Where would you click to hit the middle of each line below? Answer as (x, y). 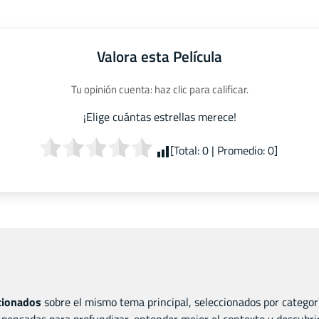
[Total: (186, 151)
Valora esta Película (159, 56)
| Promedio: (238, 151)
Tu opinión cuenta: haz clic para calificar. (159, 90)
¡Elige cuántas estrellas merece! (159, 117)
